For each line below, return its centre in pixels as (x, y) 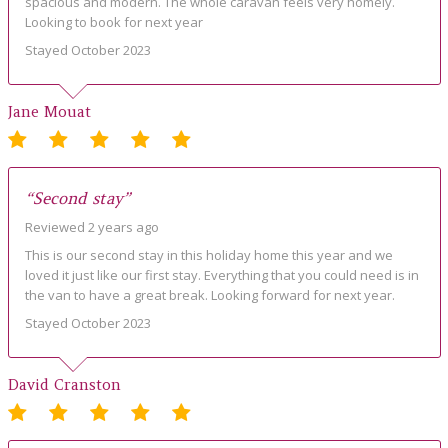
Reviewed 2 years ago (91, 227)
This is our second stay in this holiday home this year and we (208, 255)
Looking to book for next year (113, 22)
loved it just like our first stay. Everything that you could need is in (221, 275)
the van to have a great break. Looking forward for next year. (209, 295)
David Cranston (64, 385)
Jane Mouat (49, 112)
